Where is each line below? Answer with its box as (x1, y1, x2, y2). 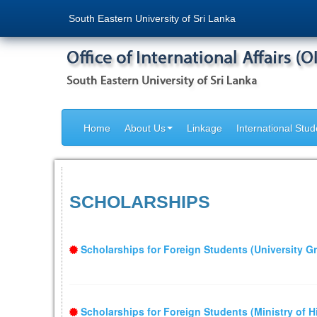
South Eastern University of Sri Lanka (69, 13, 236, 24)
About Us (125, 122, 166, 134)
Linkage (187, 122, 222, 134)
